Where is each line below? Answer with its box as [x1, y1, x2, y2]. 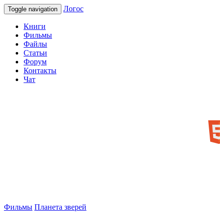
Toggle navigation [8, 5, 57, 13]
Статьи [24, 49, 47, 57]
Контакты [24, 66, 56, 75]
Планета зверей [34, 203, 86, 211]
